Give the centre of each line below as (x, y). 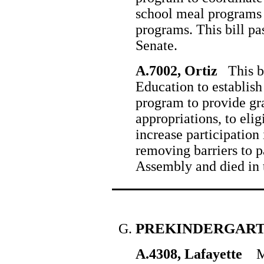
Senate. (156, 45)
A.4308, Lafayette (191, 254)
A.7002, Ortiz (176, 71)
